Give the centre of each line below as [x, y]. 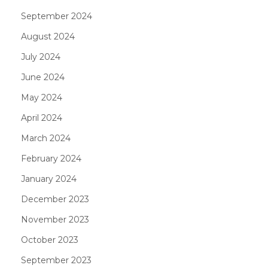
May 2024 [42, 98]
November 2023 [55, 220]
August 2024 [48, 36]
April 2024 [42, 118]
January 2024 [49, 179]
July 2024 [41, 57]
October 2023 [50, 240]
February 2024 [51, 159]
